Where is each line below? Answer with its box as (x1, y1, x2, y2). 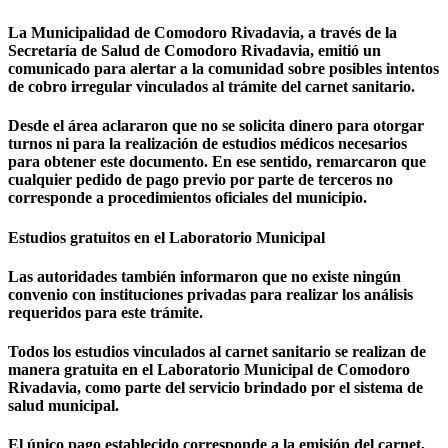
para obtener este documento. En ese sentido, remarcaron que (8, 153, 426, 171)
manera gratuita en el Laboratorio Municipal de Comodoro (8, 361, 410, 379)
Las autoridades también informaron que (8, 267, 291, 285)
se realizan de (335, 343, 426, 361)
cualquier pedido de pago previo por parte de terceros (8, 171, 376, 189)
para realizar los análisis (246, 285, 413, 303)
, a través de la (300, 24, 397, 42)
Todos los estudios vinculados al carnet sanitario (8, 343, 335, 361)
